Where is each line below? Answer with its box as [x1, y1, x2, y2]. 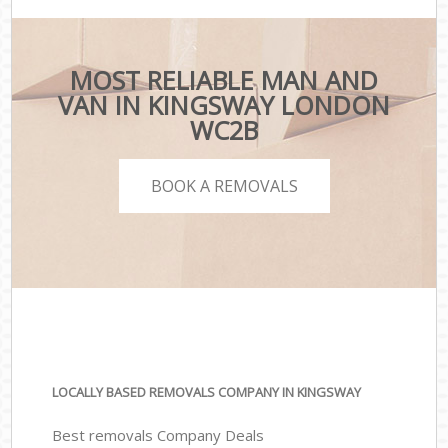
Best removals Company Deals [52, 424, 265, 445]
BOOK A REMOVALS [150, 174, 298, 197]
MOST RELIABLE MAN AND [69, 63, 378, 98]
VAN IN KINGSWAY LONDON [57, 88, 390, 123]
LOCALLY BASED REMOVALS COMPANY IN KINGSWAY [52, 383, 362, 402]
